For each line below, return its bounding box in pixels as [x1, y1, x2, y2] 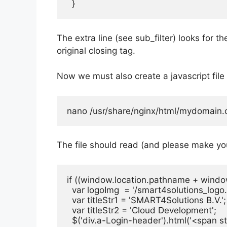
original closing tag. [57, 45, 135, 56]
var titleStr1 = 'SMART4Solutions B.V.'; [67, 195, 226, 205]
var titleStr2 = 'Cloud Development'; [67, 205, 216, 215]
